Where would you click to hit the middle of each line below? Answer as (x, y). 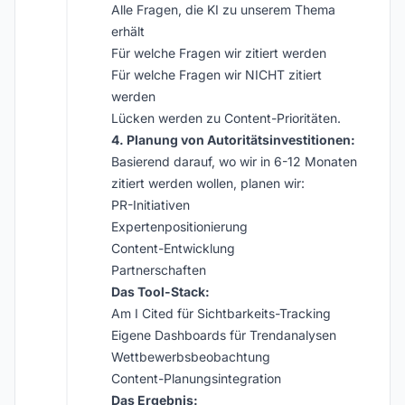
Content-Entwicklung (173, 248)
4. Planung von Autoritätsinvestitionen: (233, 140)
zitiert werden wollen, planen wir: (208, 183)
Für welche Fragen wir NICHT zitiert (217, 75)
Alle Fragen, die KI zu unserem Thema (223, 9)
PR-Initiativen (151, 205)
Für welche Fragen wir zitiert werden (219, 53)
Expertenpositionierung (179, 226)
